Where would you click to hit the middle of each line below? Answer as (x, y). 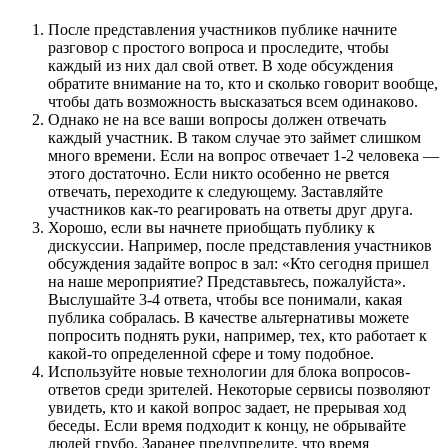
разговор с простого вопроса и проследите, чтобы (218, 47)
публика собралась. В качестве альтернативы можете (228, 317)
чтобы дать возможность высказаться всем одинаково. (233, 101)
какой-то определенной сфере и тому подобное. (211, 353)
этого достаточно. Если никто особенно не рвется (218, 173)
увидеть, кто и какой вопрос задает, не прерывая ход (227, 407)
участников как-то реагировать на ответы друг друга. (230, 209)
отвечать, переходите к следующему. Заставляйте (215, 191)
